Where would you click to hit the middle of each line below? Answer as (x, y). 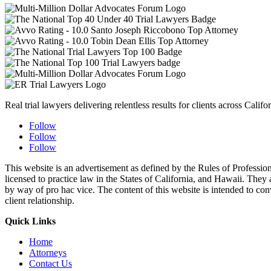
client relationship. (40, 201)
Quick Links (30, 221)
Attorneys (48, 253)
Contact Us (51, 264)
